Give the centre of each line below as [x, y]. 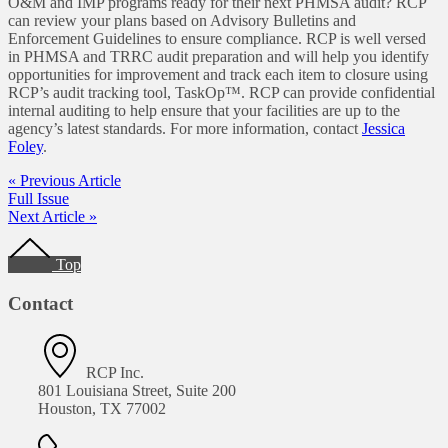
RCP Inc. [113, 372]
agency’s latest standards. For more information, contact [185, 129]
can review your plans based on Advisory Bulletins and [182, 21]
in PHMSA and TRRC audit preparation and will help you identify [218, 57]
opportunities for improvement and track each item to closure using [218, 75]
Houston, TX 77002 [102, 408]
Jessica [383, 129]
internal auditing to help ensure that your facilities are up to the [204, 111]
